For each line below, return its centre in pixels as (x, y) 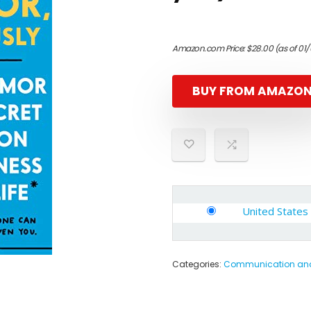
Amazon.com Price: (209, 48)
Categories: (198, 264)
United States (275, 211)
